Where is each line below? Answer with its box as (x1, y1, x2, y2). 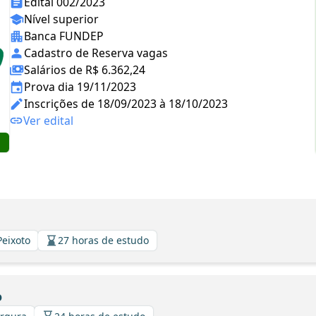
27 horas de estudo (58, 233, 149, 247)
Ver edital (23, 113, 73, 128)
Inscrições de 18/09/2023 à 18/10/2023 (24, 96, 228, 111)
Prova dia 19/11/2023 (24, 79, 136, 95)
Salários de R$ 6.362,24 (24, 62, 145, 78)
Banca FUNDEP (24, 28, 104, 44)
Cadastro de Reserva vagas (24, 45, 168, 61)
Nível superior (24, 11, 99, 27)
